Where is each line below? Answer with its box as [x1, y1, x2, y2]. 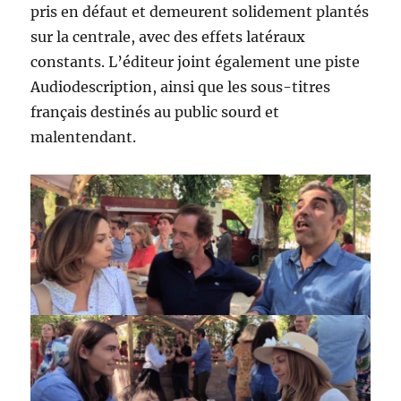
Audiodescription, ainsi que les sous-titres [30, 78, 331, 97]
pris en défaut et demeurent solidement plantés [30, 3, 370, 21]
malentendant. [30, 128, 137, 147]
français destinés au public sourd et [30, 103, 280, 122]
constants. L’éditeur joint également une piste [30, 53, 361, 72]
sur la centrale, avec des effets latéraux [30, 28, 306, 47]
